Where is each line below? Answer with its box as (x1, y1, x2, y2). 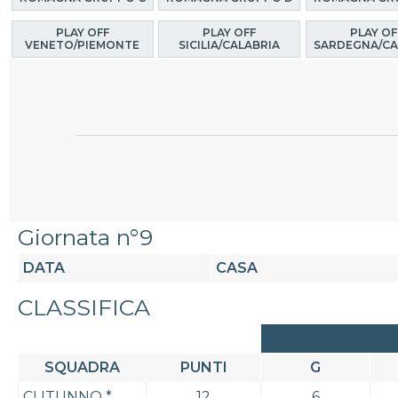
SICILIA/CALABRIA (179, 37, 281, 52)
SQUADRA (44, 359, 120, 377)
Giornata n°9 (18, 224, 153, 251)
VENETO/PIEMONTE (25, 37, 140, 52)
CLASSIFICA (18, 294, 150, 322)
